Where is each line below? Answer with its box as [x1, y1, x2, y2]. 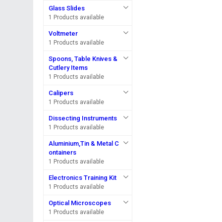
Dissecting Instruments [49, 114, 117, 122]
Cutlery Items [49, 64, 88, 71]
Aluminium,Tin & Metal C [49, 140, 119, 147]
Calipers [49, 89, 74, 97]
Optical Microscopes [49, 199, 111, 207]
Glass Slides [49, 4, 85, 12]
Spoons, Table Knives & [49, 55, 118, 62]
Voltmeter [49, 30, 78, 37]
